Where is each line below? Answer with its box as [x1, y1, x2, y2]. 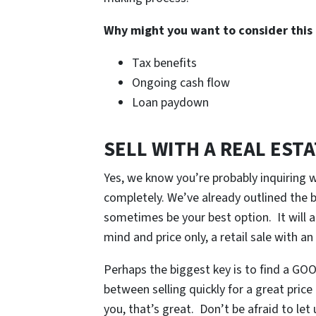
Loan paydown [132, 94, 209, 112]
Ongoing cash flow [132, 74, 230, 92]
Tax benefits [132, 54, 197, 73]
